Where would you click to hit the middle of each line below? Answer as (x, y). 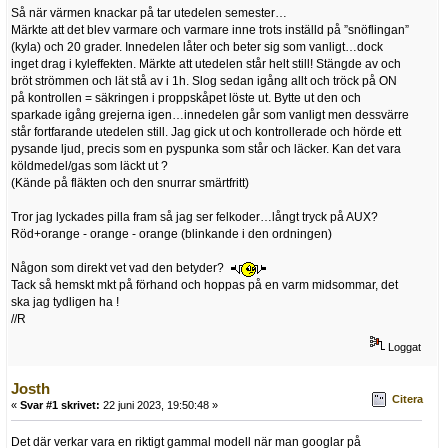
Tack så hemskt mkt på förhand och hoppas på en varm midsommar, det (204, 285)
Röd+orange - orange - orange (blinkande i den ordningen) (171, 234)
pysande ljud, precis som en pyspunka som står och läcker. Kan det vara (206, 149)
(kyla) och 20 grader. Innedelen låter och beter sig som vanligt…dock (197, 47)
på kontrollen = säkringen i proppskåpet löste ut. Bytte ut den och (186, 98)
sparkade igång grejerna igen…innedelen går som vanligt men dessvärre (210, 115)
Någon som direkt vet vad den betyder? (120, 268)
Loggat (403, 346)
